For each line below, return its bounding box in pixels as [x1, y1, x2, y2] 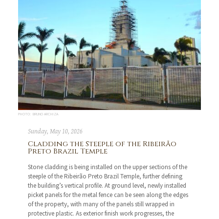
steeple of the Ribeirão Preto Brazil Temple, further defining [28, 172, 183, 181]
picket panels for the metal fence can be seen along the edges [28, 191, 189, 199]
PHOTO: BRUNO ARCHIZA [18, 111, 59, 117]
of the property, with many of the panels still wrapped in [28, 200, 175, 209]
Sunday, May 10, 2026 [28, 128, 83, 136]
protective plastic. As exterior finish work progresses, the [28, 209, 175, 218]
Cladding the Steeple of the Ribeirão [28, 139, 177, 150]
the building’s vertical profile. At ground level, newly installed [28, 181, 187, 190]
